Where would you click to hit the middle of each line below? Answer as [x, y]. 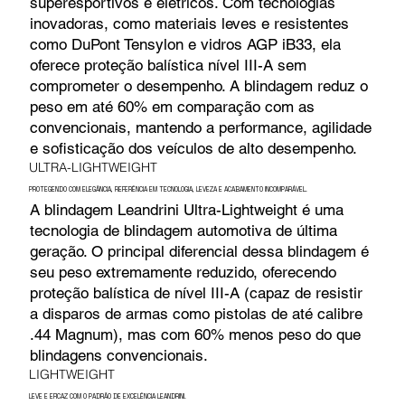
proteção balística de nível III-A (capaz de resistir [196, 292]
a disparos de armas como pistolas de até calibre [196, 313]
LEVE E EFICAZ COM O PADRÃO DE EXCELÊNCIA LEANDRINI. [108, 396]
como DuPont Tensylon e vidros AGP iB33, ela [185, 44]
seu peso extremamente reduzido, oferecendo [183, 272]
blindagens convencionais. [118, 355]
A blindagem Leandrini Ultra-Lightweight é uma [186, 209]
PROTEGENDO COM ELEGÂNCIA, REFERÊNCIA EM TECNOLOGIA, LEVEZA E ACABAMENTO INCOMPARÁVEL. [169, 189]
